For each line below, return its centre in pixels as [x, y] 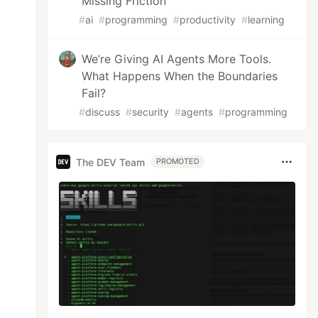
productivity [208, 20]
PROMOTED [178, 161]
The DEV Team [111, 162]
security [151, 112]
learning [267, 20]
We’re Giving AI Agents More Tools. [177, 59]
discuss [103, 112]
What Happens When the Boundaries [180, 76]
